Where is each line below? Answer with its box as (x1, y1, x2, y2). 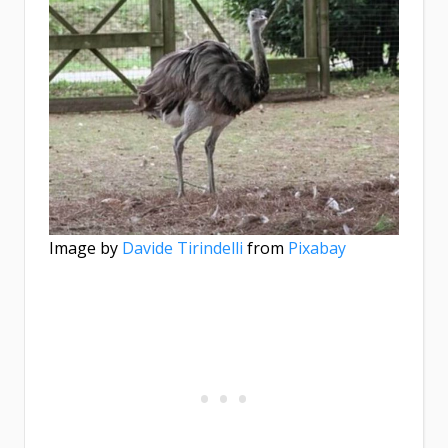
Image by (49, 237, 122, 260)
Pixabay (288, 237, 346, 260)
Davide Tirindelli (122, 237, 243, 260)
